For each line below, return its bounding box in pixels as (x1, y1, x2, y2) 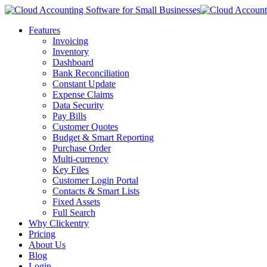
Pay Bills (52, 111, 86, 121)
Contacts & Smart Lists (52, 186, 139, 196)
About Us (29, 240, 66, 250)
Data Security (52, 100, 104, 110)
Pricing (29, 229, 55, 239)
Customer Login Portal (52, 175, 138, 185)
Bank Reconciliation (52, 68, 129, 78)
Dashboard (52, 57, 94, 67)
